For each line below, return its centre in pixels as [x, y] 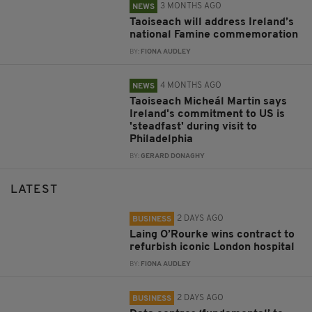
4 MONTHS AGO [191, 86]
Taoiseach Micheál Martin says [209, 102]
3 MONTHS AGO [191, 7]
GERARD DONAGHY [173, 157]
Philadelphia [162, 140]
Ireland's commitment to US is [208, 115]
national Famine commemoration [214, 35]
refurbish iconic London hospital [212, 248]
